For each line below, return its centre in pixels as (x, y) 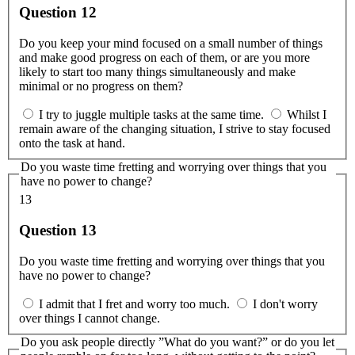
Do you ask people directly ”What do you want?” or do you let (177, 342)
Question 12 (58, 12)
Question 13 (58, 230)
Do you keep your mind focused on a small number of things (171, 43)
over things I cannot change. (90, 318)
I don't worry (285, 303)
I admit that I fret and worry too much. (134, 303)
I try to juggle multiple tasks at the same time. (151, 114)
